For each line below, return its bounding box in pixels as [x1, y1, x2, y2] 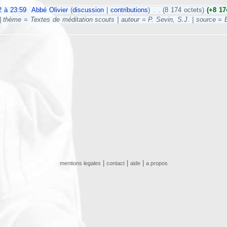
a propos [145, 160, 168, 166]
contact [106, 160, 125, 166]
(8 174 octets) [163, 7, 204, 14]
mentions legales [59, 160, 101, 166]
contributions [110, 7, 148, 14]
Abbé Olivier [31, 7, 68, 14]
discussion [72, 7, 104, 14]
